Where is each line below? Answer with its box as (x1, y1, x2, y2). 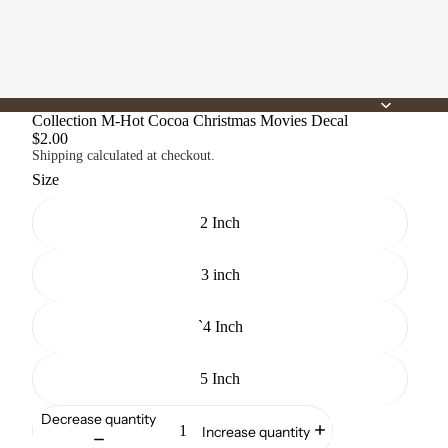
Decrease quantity (41, 410, 157, 429)
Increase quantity (202, 422, 311, 441)
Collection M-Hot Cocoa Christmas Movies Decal (32, 112, 348, 129)
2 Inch (200, 213, 240, 231)
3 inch (200, 265, 240, 283)
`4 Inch (197, 317, 243, 335)
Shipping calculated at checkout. (32, 148, 215, 163)
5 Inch (200, 369, 240, 387)
